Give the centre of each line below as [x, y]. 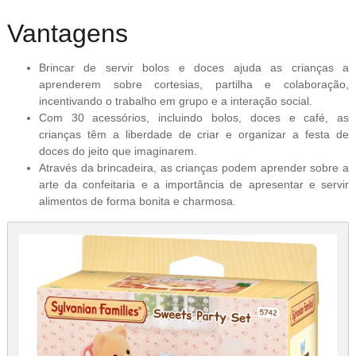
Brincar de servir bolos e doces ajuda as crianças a [194, 68]
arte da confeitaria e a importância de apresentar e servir [194, 185]
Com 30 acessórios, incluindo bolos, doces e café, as [194, 118]
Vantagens [67, 33]
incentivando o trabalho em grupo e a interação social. [175, 101]
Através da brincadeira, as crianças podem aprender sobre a [194, 168]
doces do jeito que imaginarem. [118, 151]
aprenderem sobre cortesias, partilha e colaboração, [194, 85]
